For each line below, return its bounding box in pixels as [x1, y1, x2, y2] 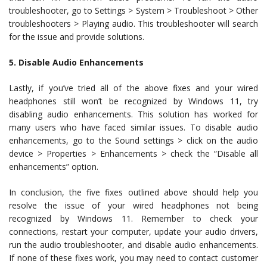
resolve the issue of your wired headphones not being [9, 200, 258, 212]
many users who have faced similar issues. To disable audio [9, 122, 258, 133]
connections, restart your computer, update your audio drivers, [9, 226, 258, 238]
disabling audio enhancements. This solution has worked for [9, 108, 258, 120]
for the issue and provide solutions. [9, 31, 144, 43]
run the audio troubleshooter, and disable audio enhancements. [9, 239, 258, 251]
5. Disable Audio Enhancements [9, 57, 144, 69]
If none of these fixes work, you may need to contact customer [9, 252, 258, 264]
